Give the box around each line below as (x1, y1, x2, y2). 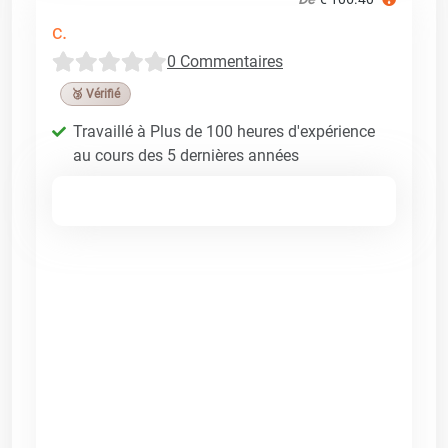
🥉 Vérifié (71, 86, 120, 101)
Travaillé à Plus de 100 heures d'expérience (73, 121, 375, 141)
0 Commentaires (167, 51, 283, 71)
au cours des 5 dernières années (73, 145, 299, 165)
